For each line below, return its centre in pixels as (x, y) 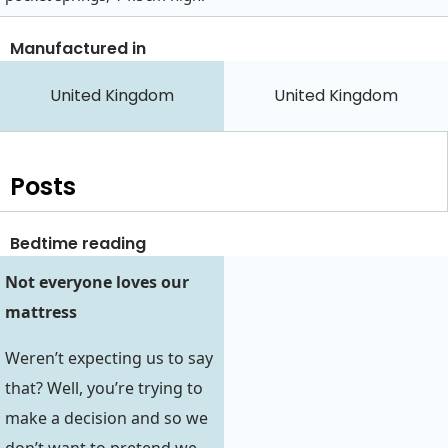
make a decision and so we (106, 418)
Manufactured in (78, 49)
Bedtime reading (78, 244)
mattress (41, 311)
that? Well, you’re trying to (104, 388)
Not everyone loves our (97, 281)
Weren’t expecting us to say (109, 358)
